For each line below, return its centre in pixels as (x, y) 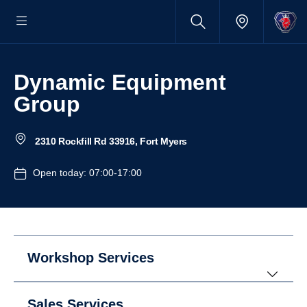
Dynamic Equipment (22, 82)
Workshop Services (91, 258)
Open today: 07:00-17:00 (87, 173)
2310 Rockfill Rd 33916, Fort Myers (110, 141)
